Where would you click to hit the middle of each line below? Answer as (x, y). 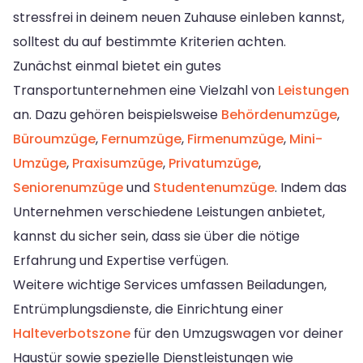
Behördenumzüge (279, 114)
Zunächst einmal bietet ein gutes (117, 66)
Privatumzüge (214, 163)
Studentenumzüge (214, 187)
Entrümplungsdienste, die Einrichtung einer (148, 309)
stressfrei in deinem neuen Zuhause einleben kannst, (179, 17)
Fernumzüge (141, 139)
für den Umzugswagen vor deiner (237, 333)
